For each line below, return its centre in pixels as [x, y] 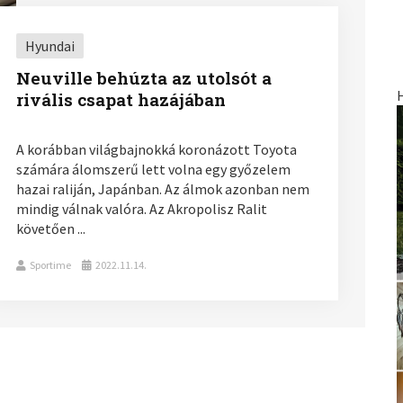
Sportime [50, 264]
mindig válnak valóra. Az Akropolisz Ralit [141, 208]
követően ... [50, 228]
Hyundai [49, 45]
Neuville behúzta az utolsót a [143, 77]
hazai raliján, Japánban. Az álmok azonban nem [162, 188]
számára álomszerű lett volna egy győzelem [153, 169]
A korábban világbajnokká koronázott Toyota [156, 149]
